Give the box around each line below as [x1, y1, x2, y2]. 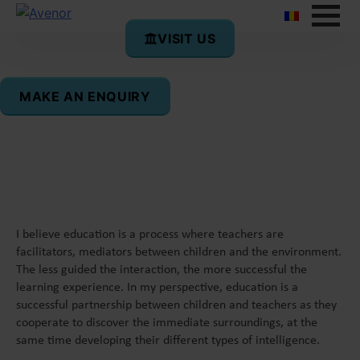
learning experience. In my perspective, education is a [16, 281, 298, 295]
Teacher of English [16, 119, 137, 136]
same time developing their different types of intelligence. [16, 334, 320, 348]
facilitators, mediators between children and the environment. [16, 246, 342, 260]
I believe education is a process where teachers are [16, 228, 284, 242]
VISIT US [157, 31, 216, 47]
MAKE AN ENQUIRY [19, 88, 151, 104]
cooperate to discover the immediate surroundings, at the [16, 317, 317, 330]
